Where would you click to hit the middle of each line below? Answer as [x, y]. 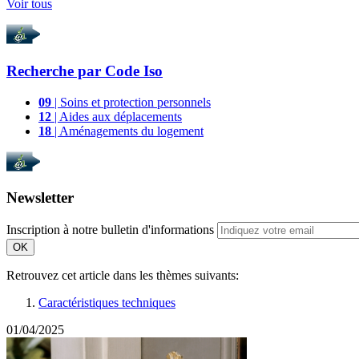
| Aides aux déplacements [117, 116]
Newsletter [40, 198]
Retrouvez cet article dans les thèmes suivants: [123, 275]
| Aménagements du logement [127, 131]
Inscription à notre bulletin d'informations [110, 230]
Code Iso [134, 71]
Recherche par [56, 71]
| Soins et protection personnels [131, 102]
